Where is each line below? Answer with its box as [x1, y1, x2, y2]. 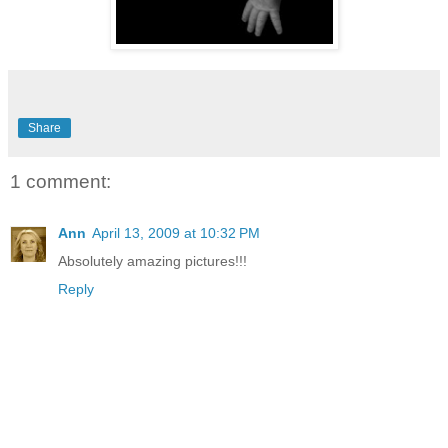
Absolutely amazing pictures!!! [58, 253, 247, 270]
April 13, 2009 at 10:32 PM [92, 225, 260, 242]
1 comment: [10, 170, 111, 192]
